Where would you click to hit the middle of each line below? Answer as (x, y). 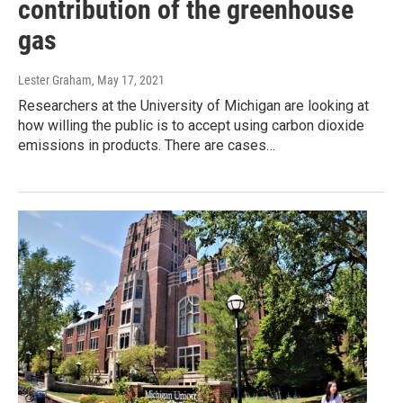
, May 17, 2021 (128, 81)
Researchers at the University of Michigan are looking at (193, 106)
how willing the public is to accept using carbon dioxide (191, 126)
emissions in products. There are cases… (147, 146)
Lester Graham (55, 81)
